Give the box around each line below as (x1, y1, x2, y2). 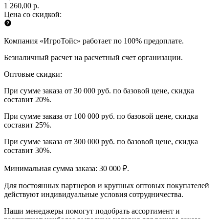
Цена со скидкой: (4, 10, 62, 19)
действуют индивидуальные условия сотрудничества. (4, 190, 183, 198)
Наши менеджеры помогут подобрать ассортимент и (4, 206, 180, 215)
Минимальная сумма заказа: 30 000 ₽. (4, 164, 129, 173)
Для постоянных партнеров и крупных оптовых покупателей (4, 181, 209, 190)
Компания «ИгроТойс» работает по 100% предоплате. (4, 36, 184, 45)
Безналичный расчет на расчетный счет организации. (4, 53, 183, 62)
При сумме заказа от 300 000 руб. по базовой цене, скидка (4, 137, 198, 146)
